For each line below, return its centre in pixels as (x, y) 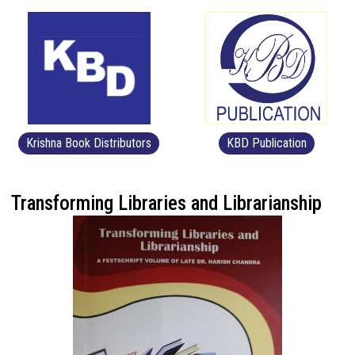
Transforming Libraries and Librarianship (166, 203)
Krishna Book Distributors (89, 143)
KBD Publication (266, 143)
